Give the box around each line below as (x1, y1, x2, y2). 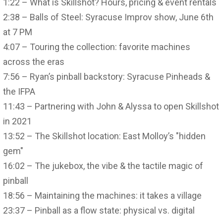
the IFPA (3, 86, 35, 97)
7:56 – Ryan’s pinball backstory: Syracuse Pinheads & (3, 71, 210, 82)
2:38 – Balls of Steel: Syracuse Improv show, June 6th (3, 11, 214, 22)
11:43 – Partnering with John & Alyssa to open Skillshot (3, 101, 219, 111)
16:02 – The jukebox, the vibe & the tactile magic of (3, 160, 203, 171)
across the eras (3, 56, 64, 67)
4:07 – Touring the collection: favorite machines (3, 41, 190, 52)
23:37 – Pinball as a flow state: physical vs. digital (3, 205, 195, 216)
